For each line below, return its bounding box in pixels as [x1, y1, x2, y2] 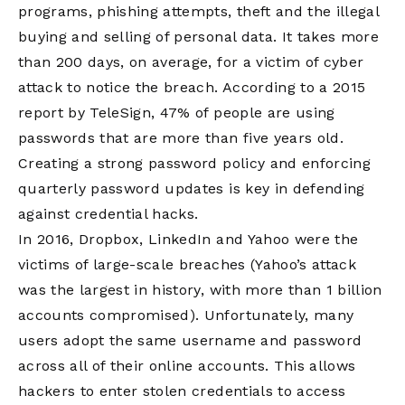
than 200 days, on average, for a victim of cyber [18, 53, 364, 71]
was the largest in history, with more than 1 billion [18, 281, 382, 298]
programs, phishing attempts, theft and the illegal [18, 3, 379, 20]
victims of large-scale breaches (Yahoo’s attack [18, 256, 356, 273]
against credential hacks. [18, 205, 199, 222]
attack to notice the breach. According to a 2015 [18, 79, 366, 96]
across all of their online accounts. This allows [18, 357, 356, 374]
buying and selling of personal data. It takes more [18, 28, 379, 45]
